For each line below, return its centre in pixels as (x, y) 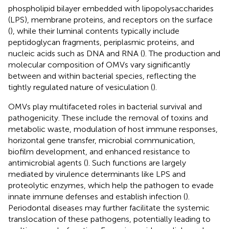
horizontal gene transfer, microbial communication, (102, 140)
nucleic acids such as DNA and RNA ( (75, 53)
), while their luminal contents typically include (95, 31)
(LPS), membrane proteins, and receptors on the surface (110, 19)
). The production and (181, 53)
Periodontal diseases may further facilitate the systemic (109, 208)
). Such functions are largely (136, 163)
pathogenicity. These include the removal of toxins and (108, 118)
